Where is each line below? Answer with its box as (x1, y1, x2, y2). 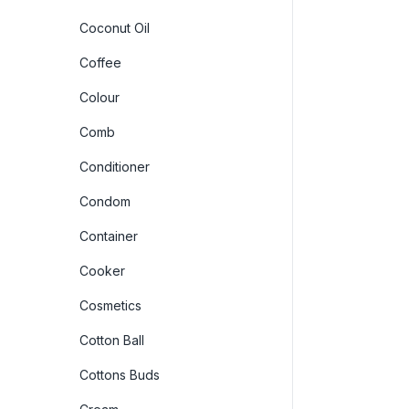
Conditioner (79, 158, 150, 174)
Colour (79, 89, 120, 105)
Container (79, 227, 138, 244)
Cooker (79, 262, 125, 278)
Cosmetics (79, 297, 142, 313)
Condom (79, 193, 131, 209)
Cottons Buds (79, 366, 160, 383)
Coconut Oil (79, 19, 150, 36)
